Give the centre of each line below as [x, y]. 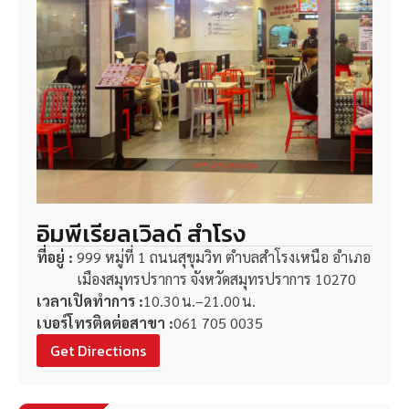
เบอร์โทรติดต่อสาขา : [105, 323]
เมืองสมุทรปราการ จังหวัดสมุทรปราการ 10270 [217, 279]
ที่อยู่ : [55, 257]
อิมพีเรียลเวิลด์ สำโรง [141, 234]
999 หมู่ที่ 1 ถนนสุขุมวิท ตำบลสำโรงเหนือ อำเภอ [224, 257]
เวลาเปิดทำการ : [90, 301]
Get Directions [98, 351]
